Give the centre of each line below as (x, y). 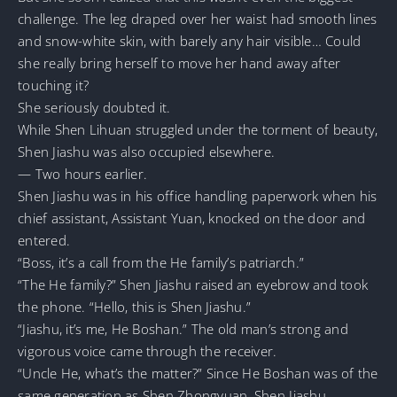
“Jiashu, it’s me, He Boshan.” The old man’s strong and (183, 328)
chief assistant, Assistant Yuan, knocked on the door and (192, 218)
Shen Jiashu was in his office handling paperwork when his (198, 195)
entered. (44, 240)
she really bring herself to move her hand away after (179, 62)
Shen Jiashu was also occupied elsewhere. (147, 151)
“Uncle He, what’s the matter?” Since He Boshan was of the (198, 373)
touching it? (54, 85)
